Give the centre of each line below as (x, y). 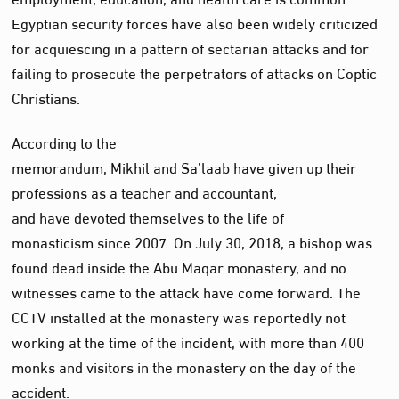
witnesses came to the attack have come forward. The (187, 291)
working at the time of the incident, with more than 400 (188, 341)
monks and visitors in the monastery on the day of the (184, 366)
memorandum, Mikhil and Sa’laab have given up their (184, 167)
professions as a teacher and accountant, (145, 191)
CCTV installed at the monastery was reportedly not (179, 316)
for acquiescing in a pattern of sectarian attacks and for (191, 47)
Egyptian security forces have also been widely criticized (195, 22)
